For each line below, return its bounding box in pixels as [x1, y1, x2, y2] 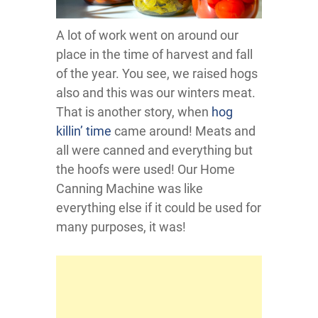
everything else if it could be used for [56, 200, 261, 216]
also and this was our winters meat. [56, 85, 256, 101]
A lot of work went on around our [56, 28, 238, 43]
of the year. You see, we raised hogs [56, 66, 258, 82]
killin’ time [56, 124, 111, 139]
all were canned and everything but [56, 143, 253, 158]
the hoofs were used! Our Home [56, 162, 235, 177]
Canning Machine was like [56, 181, 203, 197]
